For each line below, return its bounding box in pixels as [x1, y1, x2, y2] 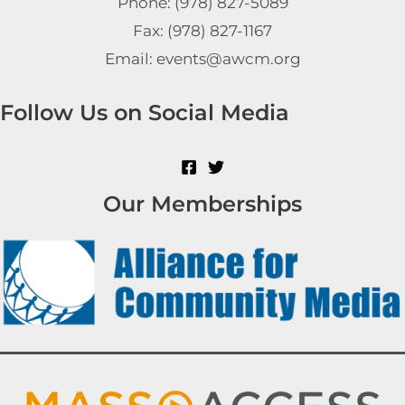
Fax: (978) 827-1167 [133, 22, 272, 41]
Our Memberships [103, 190, 302, 217]
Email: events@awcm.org [104, 50, 301, 69]
